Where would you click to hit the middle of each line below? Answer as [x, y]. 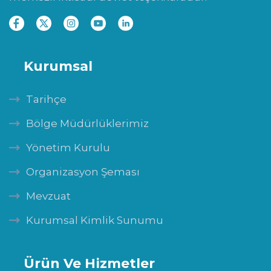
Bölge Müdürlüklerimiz [87, 123]
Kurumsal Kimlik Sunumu [95, 220]
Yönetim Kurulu [68, 148]
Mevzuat [48, 196]
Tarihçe [46, 99]
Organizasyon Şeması [83, 172]
